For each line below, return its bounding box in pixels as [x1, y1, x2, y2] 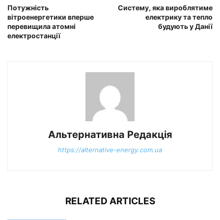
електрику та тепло [145, 13, 213, 22]
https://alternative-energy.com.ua [58, 146, 162, 154]
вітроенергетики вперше [7, 13, 94, 22]
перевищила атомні [7, 22, 76, 31]
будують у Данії [158, 22, 213, 31]
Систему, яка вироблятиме [118, 3, 213, 12]
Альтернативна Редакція [48, 129, 172, 141]
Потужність [7, 3, 49, 12]
